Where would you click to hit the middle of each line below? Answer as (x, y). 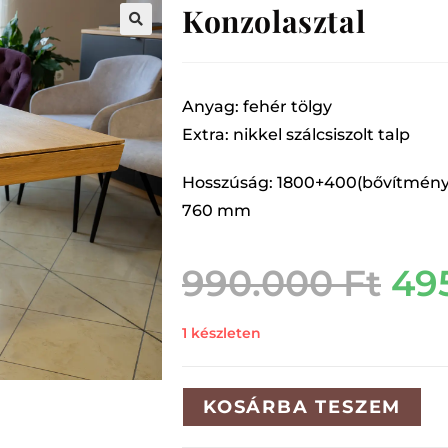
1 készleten (221, 333)
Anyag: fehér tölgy (257, 106)
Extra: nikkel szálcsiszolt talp (296, 134)
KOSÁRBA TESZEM (302, 407)
